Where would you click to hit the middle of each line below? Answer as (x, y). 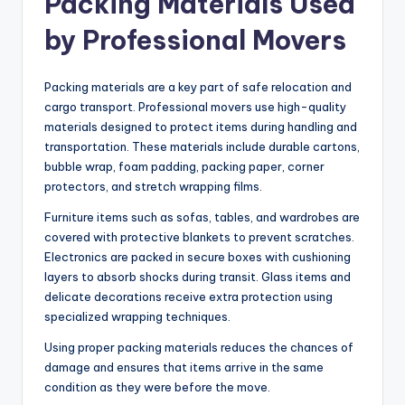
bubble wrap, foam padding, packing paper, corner (184, 167)
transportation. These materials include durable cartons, (202, 147)
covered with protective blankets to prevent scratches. (199, 237)
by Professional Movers (195, 41)
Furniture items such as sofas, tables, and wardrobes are (202, 217)
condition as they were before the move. (157, 387)
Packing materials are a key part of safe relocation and (198, 87)
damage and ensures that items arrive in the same (184, 367)
